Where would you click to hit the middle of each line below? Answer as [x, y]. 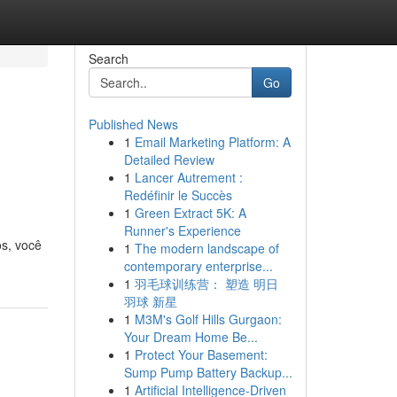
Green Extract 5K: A [190, 213]
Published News [133, 124]
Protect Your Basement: [201, 354]
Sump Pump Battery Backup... [208, 372]
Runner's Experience [182, 230]
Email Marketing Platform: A [212, 142]
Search [108, 58]
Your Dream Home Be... [191, 337]
